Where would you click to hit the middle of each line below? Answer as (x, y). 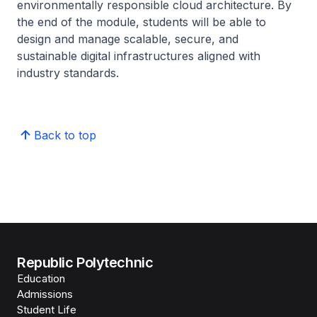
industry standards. (68, 73)
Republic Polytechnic (85, 263)
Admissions (45, 294)
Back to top (65, 135)
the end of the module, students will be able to (142, 22)
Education (41, 278)
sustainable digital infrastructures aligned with (139, 56)
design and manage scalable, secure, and (128, 39)
